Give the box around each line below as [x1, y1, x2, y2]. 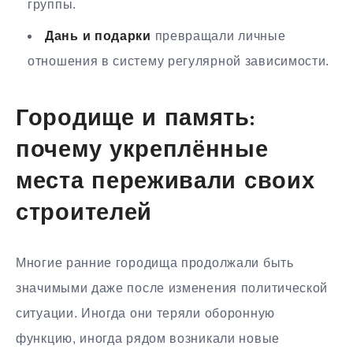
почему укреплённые [16, 139, 269, 163]
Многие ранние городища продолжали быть [16, 255, 294, 269]
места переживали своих [16, 171, 315, 195]
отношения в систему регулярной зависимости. [28, 54, 330, 68]
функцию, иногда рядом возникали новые [16, 331, 280, 345]
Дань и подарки [45, 29, 151, 43]
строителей [16, 203, 152, 226]
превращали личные [150, 29, 286, 43]
